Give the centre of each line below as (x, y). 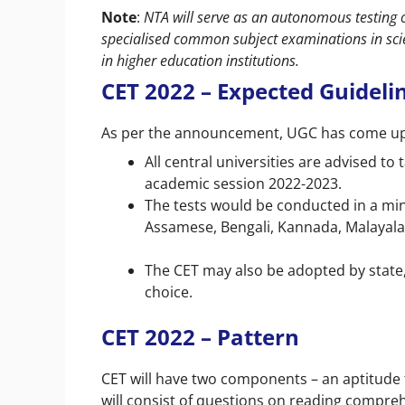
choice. (170, 292)
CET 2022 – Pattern (200, 336)
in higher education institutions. (200, 60)
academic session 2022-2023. (243, 183)
